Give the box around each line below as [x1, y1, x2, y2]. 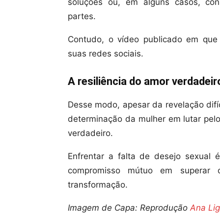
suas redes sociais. [68, 49, 143, 58]
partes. [68, 11, 96, 21]
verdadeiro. [68, 128, 113, 138]
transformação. [68, 180, 128, 190]
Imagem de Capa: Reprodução [68, 203, 190, 213]
